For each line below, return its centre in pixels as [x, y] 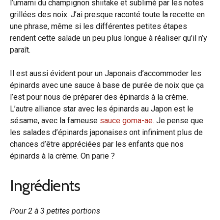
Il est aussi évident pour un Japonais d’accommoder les [106, 73]
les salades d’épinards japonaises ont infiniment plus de [106, 132]
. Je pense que [178, 120]
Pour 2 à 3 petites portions [55, 211]
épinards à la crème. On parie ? [62, 156]
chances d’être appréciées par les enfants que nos [97, 144]
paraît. [20, 50]
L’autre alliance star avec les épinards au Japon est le [102, 109]
